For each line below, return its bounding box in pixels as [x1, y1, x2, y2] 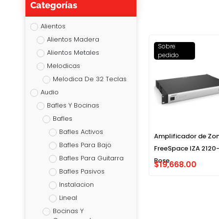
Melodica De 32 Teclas [53, 74, 127, 84]
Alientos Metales [46, 48, 99, 58]
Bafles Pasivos [59, 167, 105, 176]
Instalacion [59, 180, 94, 190]
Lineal [59, 193, 77, 203]
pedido [158, 51, 179, 60]
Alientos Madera [46, 35, 99, 44]
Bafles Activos [59, 127, 103, 137]
